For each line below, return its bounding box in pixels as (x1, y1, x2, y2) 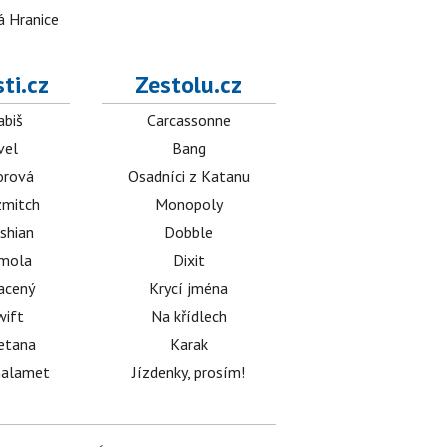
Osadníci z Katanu (127, 166, 250, 186)
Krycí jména (149, 278, 229, 298)
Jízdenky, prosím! (132, 362, 246, 382)
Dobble (164, 222, 214, 242)
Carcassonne (146, 110, 231, 130)
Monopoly (154, 194, 223, 214)
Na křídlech (150, 306, 227, 326)
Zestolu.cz (135, 69, 243, 100)
